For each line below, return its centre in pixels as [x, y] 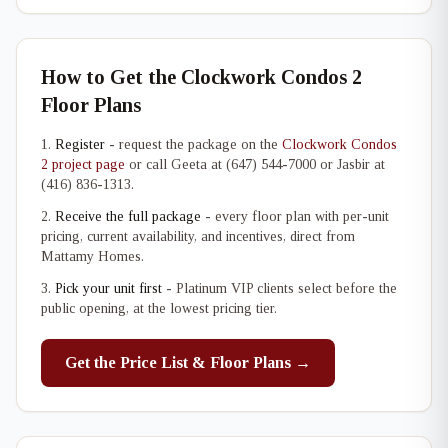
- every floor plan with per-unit [295, 216]
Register [80, 144]
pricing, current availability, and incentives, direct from [198, 236]
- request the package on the [193, 144]
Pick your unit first [108, 288]
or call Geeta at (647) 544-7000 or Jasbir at [255, 164]
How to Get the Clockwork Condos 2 [201, 77]
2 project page [83, 164]
